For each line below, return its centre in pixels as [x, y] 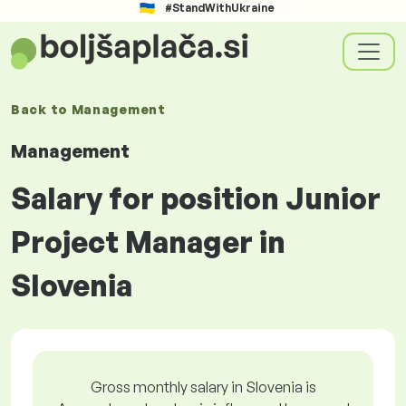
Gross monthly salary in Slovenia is [203, 387]
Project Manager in [148, 242]
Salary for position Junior [196, 198]
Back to [41, 109]
